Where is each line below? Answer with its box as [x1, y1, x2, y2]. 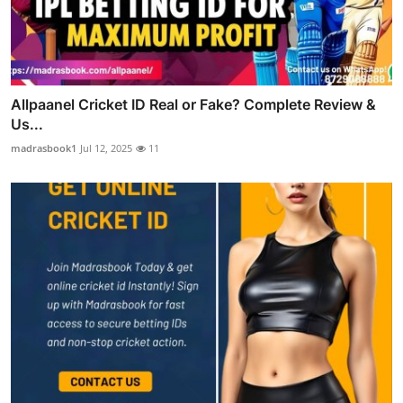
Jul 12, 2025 [80, 140, 132, 155]
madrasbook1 [11, 140, 76, 155]
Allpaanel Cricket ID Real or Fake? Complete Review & [11, 94, 376, 113]
